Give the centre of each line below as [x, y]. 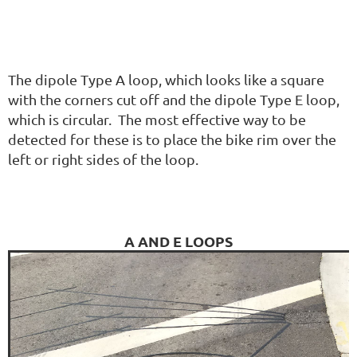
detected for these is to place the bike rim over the [172, 139]
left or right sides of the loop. [103, 159]
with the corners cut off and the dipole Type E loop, [174, 100]
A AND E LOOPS [178, 241]
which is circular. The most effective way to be [157, 120]
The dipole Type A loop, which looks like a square [166, 80]
